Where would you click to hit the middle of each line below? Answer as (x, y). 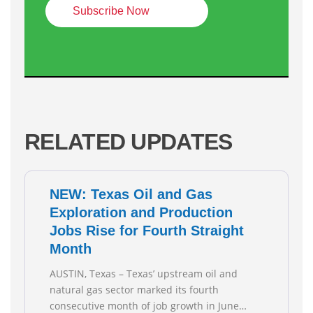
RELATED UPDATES (129, 142)
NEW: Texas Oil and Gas (131, 195)
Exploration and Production (141, 213)
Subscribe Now (111, 11)
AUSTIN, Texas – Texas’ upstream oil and (144, 274)
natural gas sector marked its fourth (134, 290)
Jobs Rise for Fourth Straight (147, 231)
